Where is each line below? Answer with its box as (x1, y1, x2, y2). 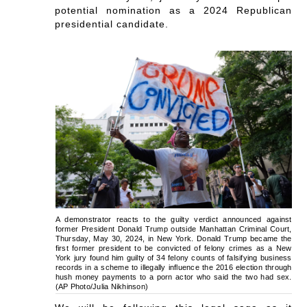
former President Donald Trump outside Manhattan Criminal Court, (55, 225, 292, 234)
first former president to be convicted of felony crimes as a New (55, 244, 292, 253)
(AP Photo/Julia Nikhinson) (55, 282, 149, 291)
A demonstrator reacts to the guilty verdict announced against (55, 215, 292, 224)
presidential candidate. (55, 19, 169, 30)
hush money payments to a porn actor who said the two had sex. (55, 273, 292, 282)
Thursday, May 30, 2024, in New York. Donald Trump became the (55, 234, 292, 243)
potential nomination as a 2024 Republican (55, 5, 292, 16)
